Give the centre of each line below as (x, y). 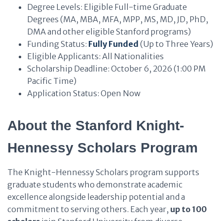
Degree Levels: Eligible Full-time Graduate (107, 7)
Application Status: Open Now (84, 93)
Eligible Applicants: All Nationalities (95, 56)
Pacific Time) (52, 81)
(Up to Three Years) (176, 44)
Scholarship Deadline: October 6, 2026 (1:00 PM (116, 69)
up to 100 (188, 209)
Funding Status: (58, 44)
